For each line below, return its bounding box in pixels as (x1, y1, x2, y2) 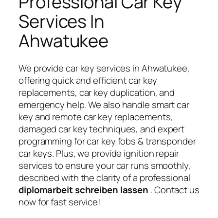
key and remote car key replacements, (18, 110, 173, 123)
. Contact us (150, 183, 200, 196)
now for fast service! (18, 195, 101, 208)
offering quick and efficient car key (18, 73, 158, 87)
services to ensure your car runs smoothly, (18, 159, 191, 172)
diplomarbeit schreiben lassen (18, 183, 150, 196)
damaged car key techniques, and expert (18, 122, 185, 135)
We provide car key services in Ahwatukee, (18, 61, 190, 74)
